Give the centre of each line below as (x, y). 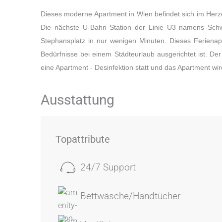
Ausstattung (78, 100)
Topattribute (83, 139)
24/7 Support (108, 167)
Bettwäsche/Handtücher (130, 196)
